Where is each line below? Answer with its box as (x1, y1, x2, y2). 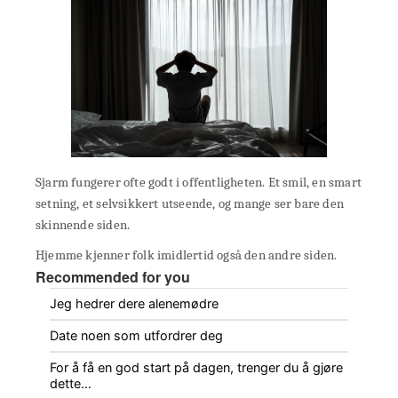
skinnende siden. (36, 217, 131, 234)
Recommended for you (36, 267, 190, 288)
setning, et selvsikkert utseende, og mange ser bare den (36, 195, 345, 212)
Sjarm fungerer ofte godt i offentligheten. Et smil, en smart (36, 174, 362, 191)
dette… (50, 376, 92, 392)
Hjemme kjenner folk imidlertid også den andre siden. (36, 247, 338, 264)
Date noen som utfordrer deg (50, 328, 223, 344)
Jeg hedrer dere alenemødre (50, 296, 219, 312)
